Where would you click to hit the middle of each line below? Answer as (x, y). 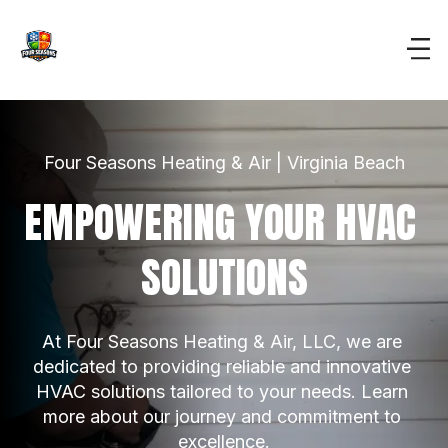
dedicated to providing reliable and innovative (221, 366)
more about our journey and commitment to (221, 416)
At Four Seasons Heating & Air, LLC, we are (221, 341)
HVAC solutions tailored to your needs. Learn (221, 391)
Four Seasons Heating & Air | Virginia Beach (224, 162)
